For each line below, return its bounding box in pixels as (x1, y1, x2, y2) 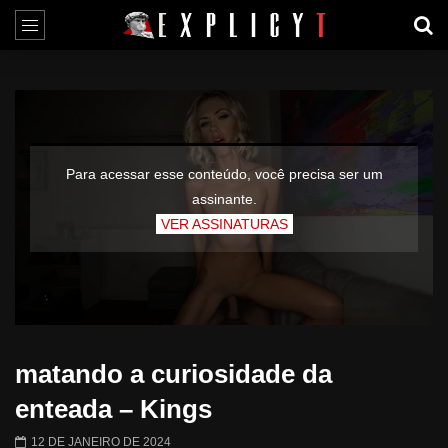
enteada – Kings (15, 394, 212, 425)
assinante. (191, 190, 257, 207)
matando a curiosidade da (15, 359, 332, 390)
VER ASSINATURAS (160, 215, 288, 232)
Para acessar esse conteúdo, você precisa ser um (65, 165, 383, 182)
